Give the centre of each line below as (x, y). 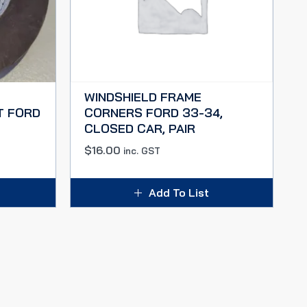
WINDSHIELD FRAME (143, 97)
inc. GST (142, 151)
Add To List (179, 193)
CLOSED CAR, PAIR (140, 128)
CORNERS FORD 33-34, (153, 113)
